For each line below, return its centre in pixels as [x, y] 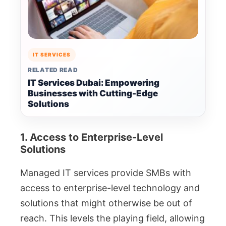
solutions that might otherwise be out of [106, 203]
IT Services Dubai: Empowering [94, 83]
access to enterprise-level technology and [110, 188]
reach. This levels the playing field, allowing [112, 218]
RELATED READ [53, 70]
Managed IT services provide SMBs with [106, 173]
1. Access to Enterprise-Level [92, 137]
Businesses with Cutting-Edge [93, 94]
